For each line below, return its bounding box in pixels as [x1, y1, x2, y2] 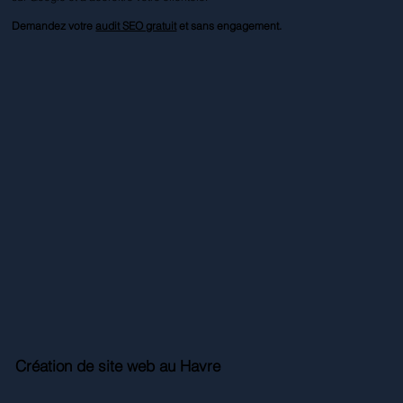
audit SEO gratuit [95, 18, 177, 32]
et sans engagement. [176, 18, 282, 32]
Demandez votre [12, 18, 96, 32]
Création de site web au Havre [14, 355, 220, 375]
